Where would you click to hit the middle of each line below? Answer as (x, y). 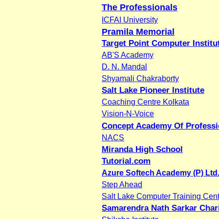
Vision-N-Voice (128, 113)
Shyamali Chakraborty (140, 78)
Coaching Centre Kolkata (145, 102)
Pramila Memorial (138, 32)
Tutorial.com (126, 161)
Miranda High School (142, 149)
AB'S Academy (128, 55)
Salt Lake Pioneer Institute (153, 90)
